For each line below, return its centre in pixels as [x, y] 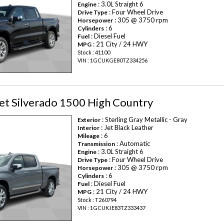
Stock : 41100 [94, 52]
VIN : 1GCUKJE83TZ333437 [112, 208]
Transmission [96, 144]
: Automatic [133, 144]
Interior [89, 128]
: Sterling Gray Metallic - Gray [144, 120]
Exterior [89, 120]
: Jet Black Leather [127, 128]
